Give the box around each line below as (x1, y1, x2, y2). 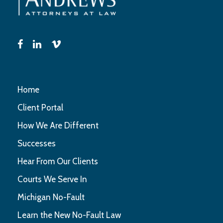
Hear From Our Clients (17, 156, 98, 166)
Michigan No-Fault (17, 192, 85, 202)
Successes (17, 138, 56, 148)
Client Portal (17, 102, 63, 112)
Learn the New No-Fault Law (17, 210, 121, 220)
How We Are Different (17, 120, 99, 130)
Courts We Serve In (17, 174, 87, 184)
